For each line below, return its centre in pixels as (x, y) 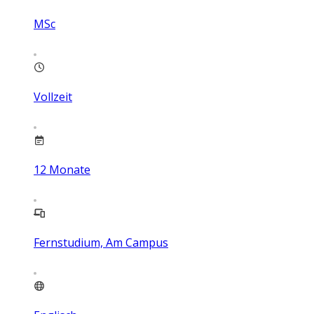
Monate (70, 170)
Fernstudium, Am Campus (101, 243)
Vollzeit (53, 97)
